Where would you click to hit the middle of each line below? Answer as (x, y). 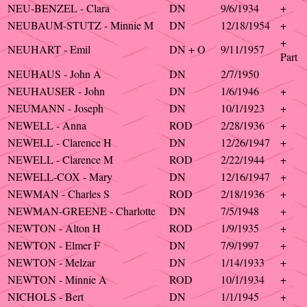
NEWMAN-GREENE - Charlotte (82, 211)
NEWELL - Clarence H (60, 142)
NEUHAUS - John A (54, 74)
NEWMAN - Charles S (59, 194)
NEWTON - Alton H (54, 228)
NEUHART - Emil (49, 49)
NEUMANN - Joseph (56, 108)
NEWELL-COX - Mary (60, 176)
